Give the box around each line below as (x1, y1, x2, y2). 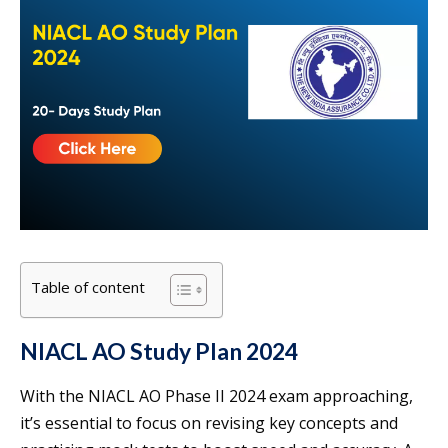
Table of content (31, 277, 145, 298)
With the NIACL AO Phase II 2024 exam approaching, (20, 385, 413, 408)
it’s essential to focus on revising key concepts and (20, 412, 398, 435)
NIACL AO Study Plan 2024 (20, 337, 298, 366)
